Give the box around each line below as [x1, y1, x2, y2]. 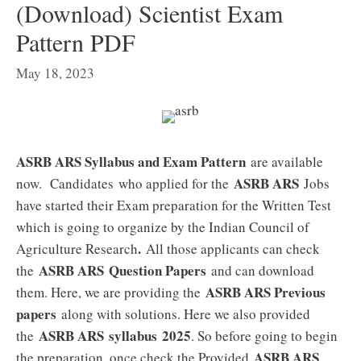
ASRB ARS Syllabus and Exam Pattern [16, 151, 246, 172]
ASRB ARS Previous [201, 282, 326, 302]
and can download [206, 261, 314, 280]
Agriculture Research [16, 239, 138, 258]
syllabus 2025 [109, 326, 191, 346]
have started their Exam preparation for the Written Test [16, 196, 331, 214]
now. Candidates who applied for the [16, 174, 229, 193]
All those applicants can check [141, 239, 320, 258]
